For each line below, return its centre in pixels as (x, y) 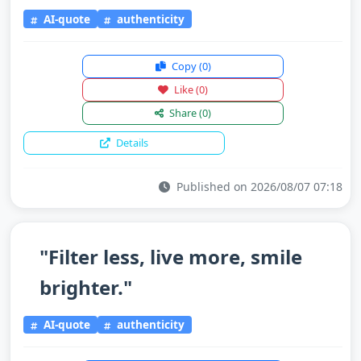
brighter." (86, 287)
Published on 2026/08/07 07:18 (258, 186)
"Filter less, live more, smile (171, 256)
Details (131, 142)
